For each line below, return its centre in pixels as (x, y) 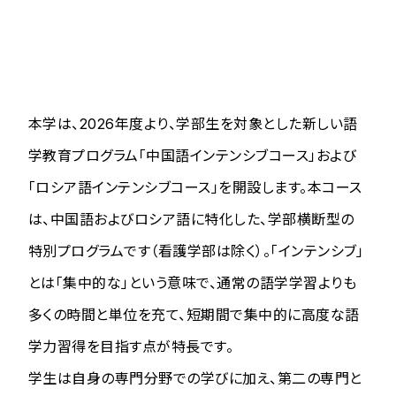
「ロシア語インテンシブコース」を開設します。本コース (195, 187)
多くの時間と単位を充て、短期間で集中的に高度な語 (194, 314)
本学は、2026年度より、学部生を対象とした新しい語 (193, 123)
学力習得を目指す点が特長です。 (131, 346)
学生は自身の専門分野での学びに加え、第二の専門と (195, 378)
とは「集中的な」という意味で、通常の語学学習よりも (192, 282)
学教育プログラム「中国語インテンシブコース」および (192, 155)
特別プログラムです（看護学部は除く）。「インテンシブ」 (196, 251)
